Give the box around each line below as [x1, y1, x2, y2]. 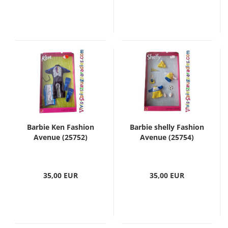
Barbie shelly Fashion [130, 122, 204, 132]
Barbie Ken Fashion [27, 122, 94, 132]
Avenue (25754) [140, 132, 194, 142]
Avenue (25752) [34, 132, 88, 142]
